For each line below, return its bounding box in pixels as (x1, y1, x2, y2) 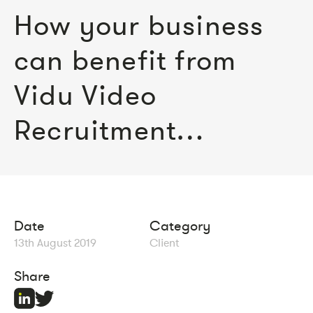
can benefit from (14, 43, 237, 78)
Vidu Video (14, 78, 156, 113)
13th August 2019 (14, 235, 96, 250)
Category (150, 217, 210, 235)
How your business (14, 8, 264, 43)
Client (150, 235, 179, 250)
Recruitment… (14, 112, 205, 148)
